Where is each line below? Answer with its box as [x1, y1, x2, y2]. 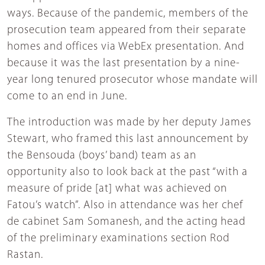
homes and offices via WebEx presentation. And [7, 41, 244, 53]
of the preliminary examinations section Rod [7, 232, 230, 244]
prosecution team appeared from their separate [7, 24, 246, 36]
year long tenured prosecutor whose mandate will [7, 74, 258, 86]
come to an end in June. [7, 91, 127, 102]
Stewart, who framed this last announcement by [7, 133, 248, 145]
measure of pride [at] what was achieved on [7, 183, 227, 195]
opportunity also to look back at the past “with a [7, 166, 248, 178]
